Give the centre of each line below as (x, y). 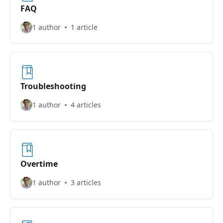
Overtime (39, 164)
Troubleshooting (53, 86)
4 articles (86, 105)
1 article (84, 27)
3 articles (86, 182)
